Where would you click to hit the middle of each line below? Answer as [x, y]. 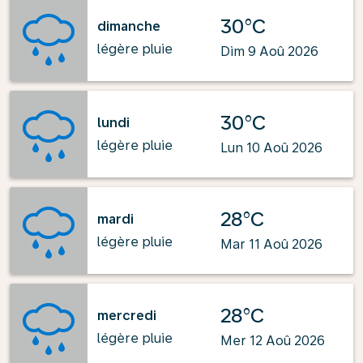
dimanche [129, 26]
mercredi [127, 315]
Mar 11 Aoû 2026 [271, 244]
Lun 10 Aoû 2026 [271, 148]
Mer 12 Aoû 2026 [273, 341]
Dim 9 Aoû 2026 [269, 51]
